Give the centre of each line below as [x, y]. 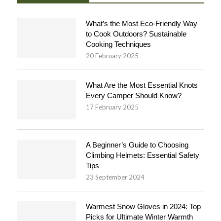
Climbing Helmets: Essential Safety [143, 155]
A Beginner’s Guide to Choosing [137, 145]
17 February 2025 [112, 107]
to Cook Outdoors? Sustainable [136, 34]
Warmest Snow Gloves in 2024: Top [143, 206]
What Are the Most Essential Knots [142, 85]
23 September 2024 [115, 177]
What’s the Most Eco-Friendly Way [142, 23]
